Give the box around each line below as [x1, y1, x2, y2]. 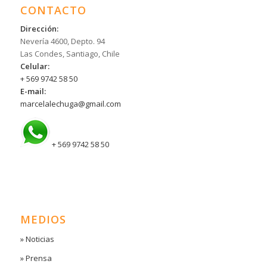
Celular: [20, 61, 49, 72]
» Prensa [20, 252, 52, 263]
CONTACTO [20, 3, 86, 18]
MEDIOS [20, 212, 66, 226]
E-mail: [20, 86, 46, 97]
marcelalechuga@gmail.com [20, 98, 121, 110]
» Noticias [20, 233, 54, 244]
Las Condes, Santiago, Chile [20, 48, 120, 60]
